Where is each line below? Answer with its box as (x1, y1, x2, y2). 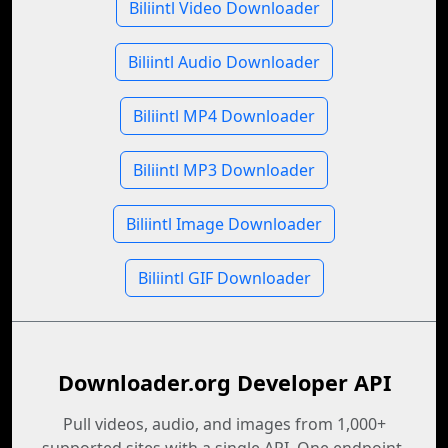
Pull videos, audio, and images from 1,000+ (62, 413, 386, 435)
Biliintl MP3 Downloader (133, 159, 315, 181)
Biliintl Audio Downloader (128, 51, 320, 73)
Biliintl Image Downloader (126, 213, 322, 235)
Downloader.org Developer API (57, 368, 391, 397)
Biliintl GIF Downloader (137, 267, 311, 289)
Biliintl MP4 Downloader (133, 105, 315, 127)
